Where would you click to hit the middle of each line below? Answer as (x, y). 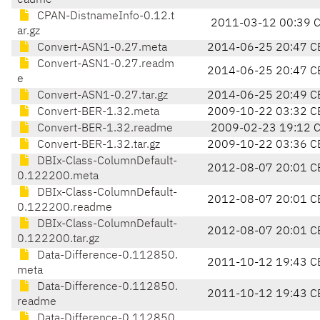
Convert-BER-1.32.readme (104, 129)
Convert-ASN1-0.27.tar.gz (101, 96)
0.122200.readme (65, 208)
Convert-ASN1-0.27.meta (101, 48)
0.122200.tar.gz (58, 240)
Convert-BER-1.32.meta (97, 112)
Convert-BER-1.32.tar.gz (97, 145)
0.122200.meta (58, 177)
